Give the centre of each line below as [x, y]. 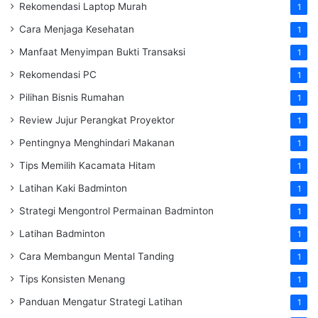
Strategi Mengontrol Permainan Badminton [116, 211]
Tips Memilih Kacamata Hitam [87, 166]
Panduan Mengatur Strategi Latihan [101, 302]
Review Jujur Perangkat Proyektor [97, 120]
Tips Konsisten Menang [72, 279]
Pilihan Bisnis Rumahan [72, 98]
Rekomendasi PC [58, 75]
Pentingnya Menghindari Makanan [97, 143]
